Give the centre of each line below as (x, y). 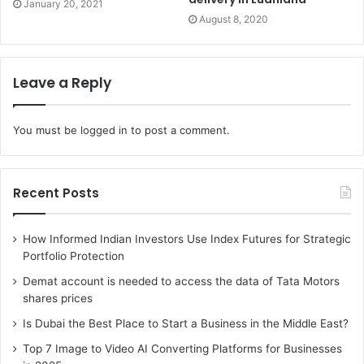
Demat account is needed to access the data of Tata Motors (181, 282)
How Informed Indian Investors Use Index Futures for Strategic (187, 239)
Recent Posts (56, 193)
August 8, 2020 (234, 19)
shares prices (58, 299)
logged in (104, 130)
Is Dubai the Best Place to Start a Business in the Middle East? (186, 324)
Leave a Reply (62, 83)
